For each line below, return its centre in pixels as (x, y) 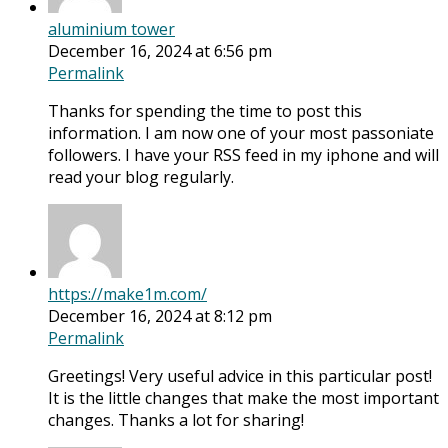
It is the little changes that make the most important (243, 398)
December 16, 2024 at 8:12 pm (160, 316)
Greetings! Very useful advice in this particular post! (240, 376)
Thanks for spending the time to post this (205, 111)
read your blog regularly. (141, 177)
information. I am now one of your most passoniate (241, 133)
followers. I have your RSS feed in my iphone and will (243, 155)
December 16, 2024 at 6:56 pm (160, 51)
